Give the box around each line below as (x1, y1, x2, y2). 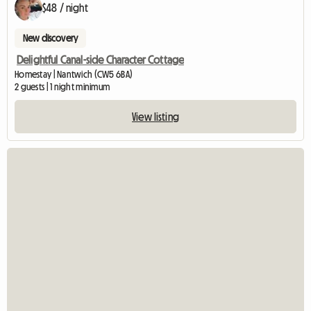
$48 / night (42, 2, 88, 14)
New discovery (23, 33, 78, 44)
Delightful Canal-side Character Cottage (17, 54, 185, 66)
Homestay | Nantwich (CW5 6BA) (15, 69, 133, 80)
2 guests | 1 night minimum (15, 82, 110, 92)
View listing (132, 111, 179, 123)
